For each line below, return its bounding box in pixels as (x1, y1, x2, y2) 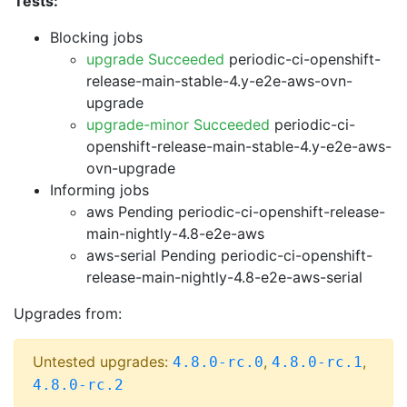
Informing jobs (50, 181, 149, 199)
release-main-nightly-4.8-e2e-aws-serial (86, 268, 362, 286)
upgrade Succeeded (86, 50, 224, 68)
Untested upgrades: (33, 352, 173, 371)
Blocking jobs (50, 28, 143, 46)
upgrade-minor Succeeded (86, 115, 270, 134)
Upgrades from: (14, 304, 122, 323)
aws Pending (86, 203, 174, 221)
